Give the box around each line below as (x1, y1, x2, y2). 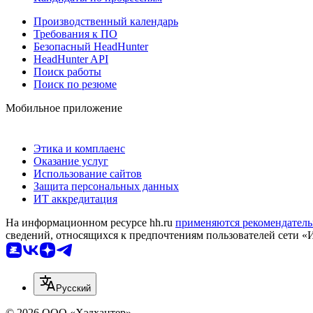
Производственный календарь (34, 15, 178, 28)
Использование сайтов (34, 168, 142, 180)
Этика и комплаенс (34, 143, 125, 155)
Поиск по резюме (34, 78, 117, 91)
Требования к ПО (34, 28, 117, 41)
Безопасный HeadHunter (34, 41, 148, 53)
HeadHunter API (34, 53, 108, 66)
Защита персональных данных (34, 180, 179, 193)
